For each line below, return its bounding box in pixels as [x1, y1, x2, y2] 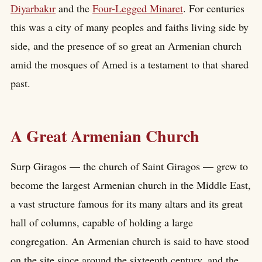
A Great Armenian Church [11, 123, 199, 148]
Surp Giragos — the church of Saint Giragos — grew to [11, 159, 248, 174]
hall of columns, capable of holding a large [11, 215, 193, 230]
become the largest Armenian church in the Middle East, [11, 178, 251, 192]
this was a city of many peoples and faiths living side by [11, 19, 249, 34]
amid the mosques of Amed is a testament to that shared [11, 57, 249, 71]
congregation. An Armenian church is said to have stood [11, 234, 249, 249]
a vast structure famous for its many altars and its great [11, 196, 243, 211]
